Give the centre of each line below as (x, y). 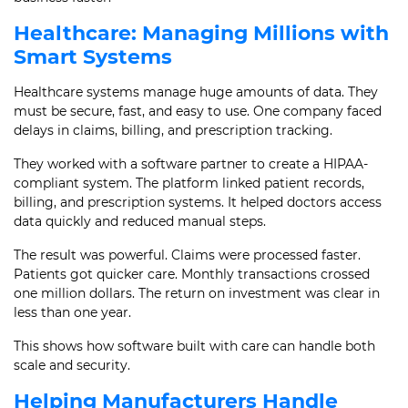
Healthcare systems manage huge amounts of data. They (196, 92)
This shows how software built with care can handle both (194, 346)
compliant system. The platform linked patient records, (189, 183)
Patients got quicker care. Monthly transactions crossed (192, 274)
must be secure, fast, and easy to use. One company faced (198, 111)
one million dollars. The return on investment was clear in (197, 293)
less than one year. (72, 312)
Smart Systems (93, 57)
